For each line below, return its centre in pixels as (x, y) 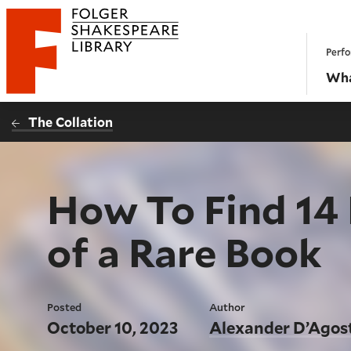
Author (228, 307)
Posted (65, 307)
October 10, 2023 (113, 328)
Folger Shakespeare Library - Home (110, 57)
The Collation (71, 122)
